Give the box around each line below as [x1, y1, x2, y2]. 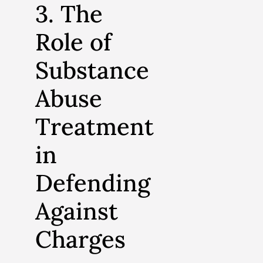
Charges [35, 224, 126, 254]
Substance [35, 55, 149, 85]
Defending [35, 167, 150, 198]
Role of [35, 26, 112, 57]
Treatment [35, 111, 154, 141]
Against [35, 195, 118, 226]
